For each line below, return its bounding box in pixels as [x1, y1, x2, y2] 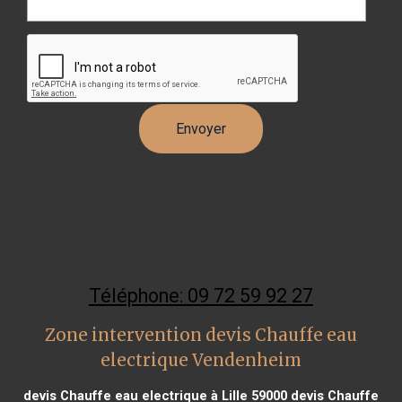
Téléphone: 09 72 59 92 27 [88, 284, 313, 307]
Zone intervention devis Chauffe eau [44, 324, 357, 345]
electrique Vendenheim [100, 349, 301, 371]
